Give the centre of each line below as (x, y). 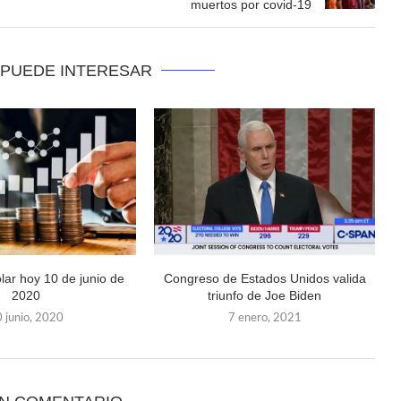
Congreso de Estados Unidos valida (264, 279)
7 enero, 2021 (264, 319)
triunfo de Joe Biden (265, 296)
